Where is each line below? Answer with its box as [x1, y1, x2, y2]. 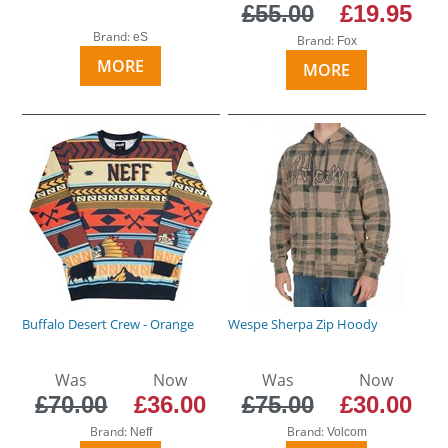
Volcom [326, 424, 367, 439]
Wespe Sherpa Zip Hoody [228, 314, 379, 333]
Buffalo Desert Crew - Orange [22, 314, 195, 333]
